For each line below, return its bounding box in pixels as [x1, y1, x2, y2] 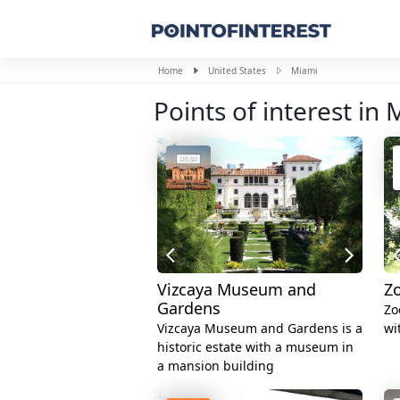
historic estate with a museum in [157, 338, 354, 356]
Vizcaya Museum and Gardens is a [157, 320, 362, 337]
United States [208, 64, 266, 77]
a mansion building [157, 357, 274, 375]
